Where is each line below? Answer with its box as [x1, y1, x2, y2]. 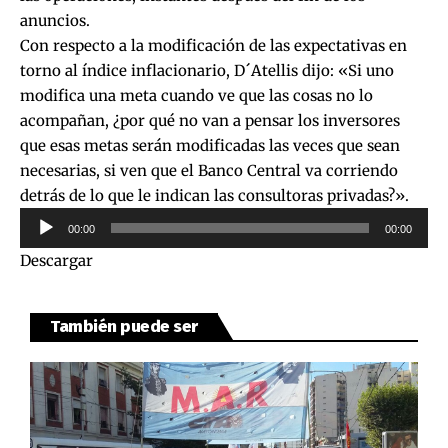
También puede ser [50, 316, 198, 337]
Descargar [20, 251, 93, 270]
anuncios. [20, 11, 90, 30]
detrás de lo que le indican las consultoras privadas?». [20, 186, 409, 205]
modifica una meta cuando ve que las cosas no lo [20, 86, 373, 105]
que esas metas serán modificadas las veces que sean [20, 136, 400, 155]
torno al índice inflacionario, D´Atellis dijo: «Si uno [20, 61, 394, 80]
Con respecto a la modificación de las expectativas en [20, 36, 407, 55]
